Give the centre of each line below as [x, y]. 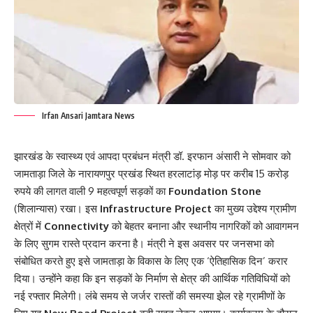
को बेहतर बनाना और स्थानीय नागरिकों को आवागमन [204, 226]
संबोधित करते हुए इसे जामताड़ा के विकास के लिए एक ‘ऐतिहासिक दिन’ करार [151, 261]
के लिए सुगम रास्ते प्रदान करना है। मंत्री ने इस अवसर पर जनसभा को [144, 243]
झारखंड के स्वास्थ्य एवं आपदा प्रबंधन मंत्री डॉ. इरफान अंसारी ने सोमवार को [152, 156]
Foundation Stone [215, 191]
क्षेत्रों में [29, 226]
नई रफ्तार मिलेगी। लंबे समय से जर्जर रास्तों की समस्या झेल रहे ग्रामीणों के [150, 296]
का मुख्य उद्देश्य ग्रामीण [254, 208]
